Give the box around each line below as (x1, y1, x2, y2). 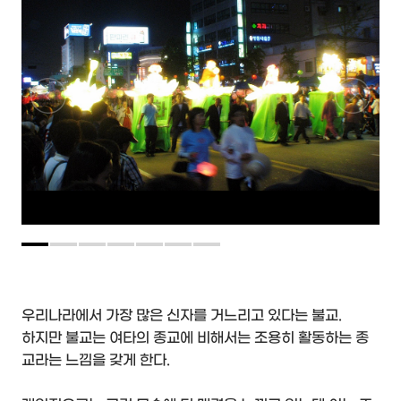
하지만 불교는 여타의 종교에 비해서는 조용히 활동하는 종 (21, 328, 369, 346)
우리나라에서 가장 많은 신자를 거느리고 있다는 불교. (21, 306, 342, 324)
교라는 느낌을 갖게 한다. (21, 351, 170, 369)
